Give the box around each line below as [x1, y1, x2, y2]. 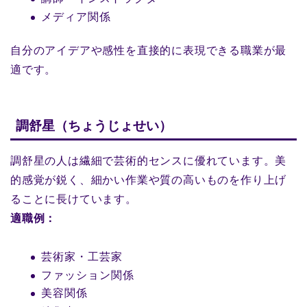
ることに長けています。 [10, 193, 137, 205]
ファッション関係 [41, 269, 134, 281]
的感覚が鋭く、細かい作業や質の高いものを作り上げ [10, 173, 287, 186]
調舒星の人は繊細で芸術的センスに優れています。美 [10, 154, 287, 167]
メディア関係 [41, 10, 111, 23]
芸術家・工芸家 [41, 250, 123, 262]
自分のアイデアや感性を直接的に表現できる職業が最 [10, 44, 287, 56]
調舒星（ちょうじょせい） [16, 118, 172, 133]
